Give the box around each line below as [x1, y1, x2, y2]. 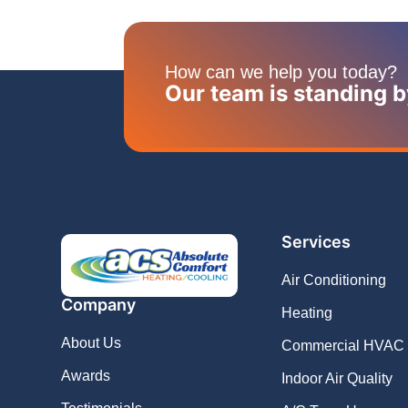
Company [61, 294, 137, 314]
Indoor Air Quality [281, 371, 393, 387]
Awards [61, 367, 111, 383]
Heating [281, 305, 333, 321]
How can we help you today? [164, 62, 397, 83]
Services [281, 232, 352, 252]
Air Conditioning [281, 272, 387, 289]
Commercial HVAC [281, 338, 405, 354]
